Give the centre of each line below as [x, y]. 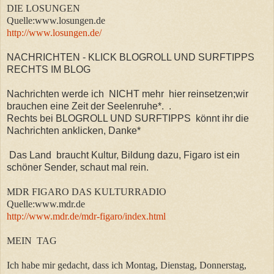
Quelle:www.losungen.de [56, 20]
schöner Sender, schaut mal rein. [78, 167]
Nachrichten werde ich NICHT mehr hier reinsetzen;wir [128, 94]
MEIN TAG [32, 240]
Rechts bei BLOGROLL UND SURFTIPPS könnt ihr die [128, 118]
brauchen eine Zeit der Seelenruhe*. [87, 106]
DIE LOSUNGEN [43, 8]
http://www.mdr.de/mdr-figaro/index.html [86, 216]
